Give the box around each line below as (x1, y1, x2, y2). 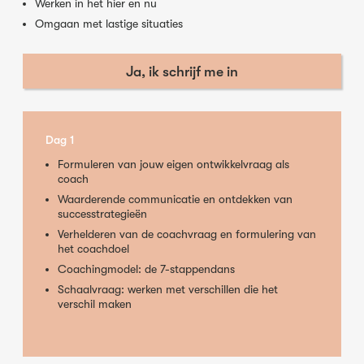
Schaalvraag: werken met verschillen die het (58, 283, 279, 297)
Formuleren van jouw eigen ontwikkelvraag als (58, 158, 290, 171)
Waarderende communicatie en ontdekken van (58, 193, 293, 206)
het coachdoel (58, 242, 130, 256)
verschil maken (58, 297, 132, 311)
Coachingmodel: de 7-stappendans (58, 262, 236, 276)
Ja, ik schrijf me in (126, 63, 238, 80)
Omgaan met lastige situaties (35, 17, 184, 31)
